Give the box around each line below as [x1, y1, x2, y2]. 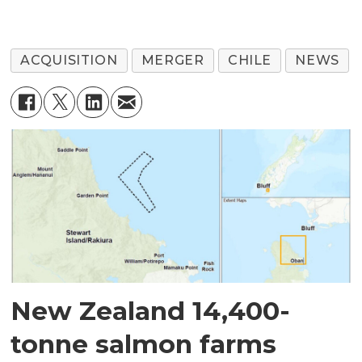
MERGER [141, 53, 204, 69]
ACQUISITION [20, 53, 118, 69]
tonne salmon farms [11, 328, 277, 360]
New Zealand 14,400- [11, 295, 291, 327]
